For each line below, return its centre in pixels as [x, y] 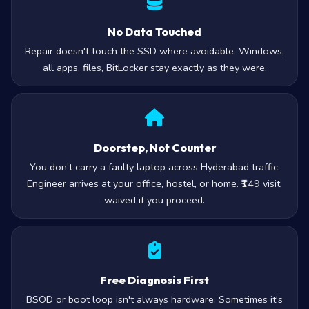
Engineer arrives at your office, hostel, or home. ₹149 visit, [154, 201]
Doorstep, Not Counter [154, 166]
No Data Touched [154, 50]
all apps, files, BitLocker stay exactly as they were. [154, 86]
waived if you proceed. [154, 218]
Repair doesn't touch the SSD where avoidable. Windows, [154, 69]
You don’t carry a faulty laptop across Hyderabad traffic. [154, 185]
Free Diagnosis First [154, 298]
